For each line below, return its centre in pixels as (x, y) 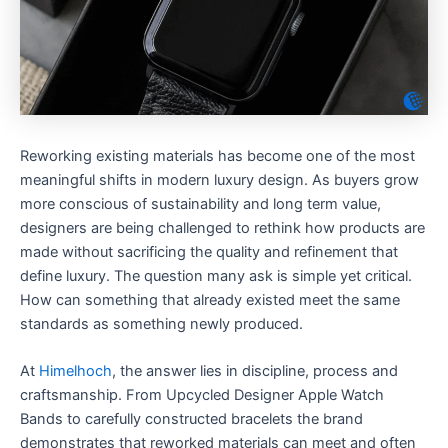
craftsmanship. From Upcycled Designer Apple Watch (202, 395)
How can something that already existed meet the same (210, 300)
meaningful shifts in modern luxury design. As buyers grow (219, 180)
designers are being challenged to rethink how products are (222, 228)
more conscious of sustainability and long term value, (200, 204)
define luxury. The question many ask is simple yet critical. (216, 276)
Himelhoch (75, 371)
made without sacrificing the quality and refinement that (209, 252)
